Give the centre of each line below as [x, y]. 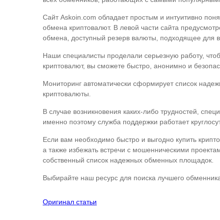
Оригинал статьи [70, 202]
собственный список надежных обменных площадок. [128, 160]
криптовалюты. [67, 94]
